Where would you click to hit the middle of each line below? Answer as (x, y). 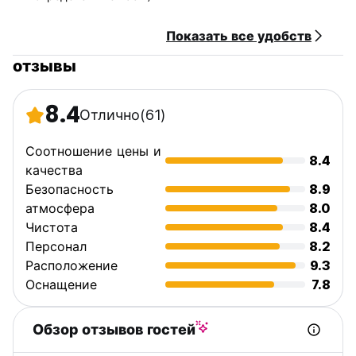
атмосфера (60, 208)
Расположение (72, 265)
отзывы (44, 66)
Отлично (110, 115)
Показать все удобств (239, 36)
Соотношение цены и (93, 151)
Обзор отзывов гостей (114, 329)
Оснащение (61, 284)
